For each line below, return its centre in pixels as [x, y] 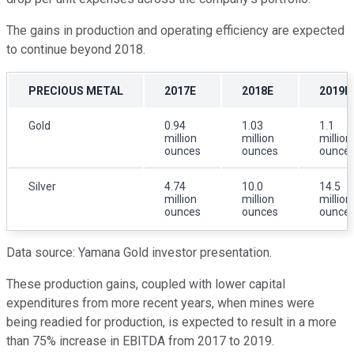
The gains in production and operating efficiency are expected [175, 30]
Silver [42, 186]
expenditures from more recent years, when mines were [160, 303]
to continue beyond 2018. [76, 49]
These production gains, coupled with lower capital [146, 284]
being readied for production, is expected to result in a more [171, 322]
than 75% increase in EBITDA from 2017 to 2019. [142, 341]
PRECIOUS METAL [76, 90]
